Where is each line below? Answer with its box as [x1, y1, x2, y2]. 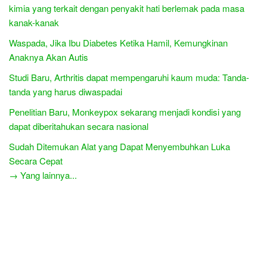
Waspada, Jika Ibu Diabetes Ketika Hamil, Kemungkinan [9, 36, 228, 49]
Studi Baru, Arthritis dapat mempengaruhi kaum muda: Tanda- [9, 70, 249, 83]
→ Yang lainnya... [9, 168, 77, 181]
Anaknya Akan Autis [9, 50, 88, 63]
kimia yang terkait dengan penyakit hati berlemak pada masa [9, 1, 244, 14]
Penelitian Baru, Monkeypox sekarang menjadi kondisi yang [9, 105, 241, 118]
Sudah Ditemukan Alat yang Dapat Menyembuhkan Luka [9, 139, 230, 153]
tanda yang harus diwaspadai [9, 85, 122, 98]
